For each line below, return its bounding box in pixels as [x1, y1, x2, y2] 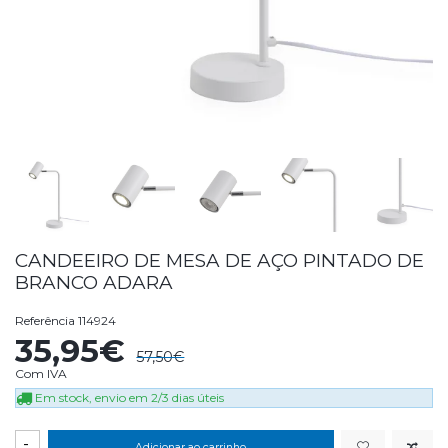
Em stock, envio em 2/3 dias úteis [32, 389, 224, 405]
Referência [15, 312, 75, 328]
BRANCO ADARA [15, 270, 173, 294]
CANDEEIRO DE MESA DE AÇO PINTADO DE [15, 248, 424, 272]
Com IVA [15, 365, 67, 381]
